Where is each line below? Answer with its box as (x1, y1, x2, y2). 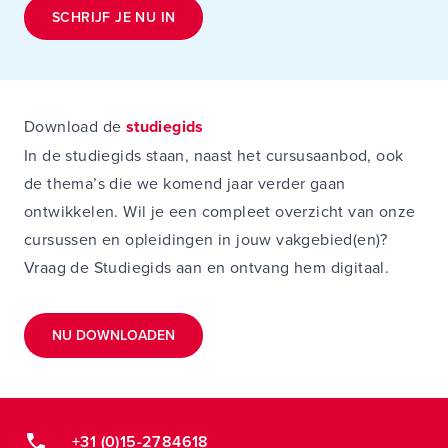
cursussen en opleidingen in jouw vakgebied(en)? (24, 227, 388, 250)
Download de (24, 114, 126, 137)
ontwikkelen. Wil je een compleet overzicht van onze (24, 199, 416, 222)
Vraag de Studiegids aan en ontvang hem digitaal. (24, 255, 390, 278)
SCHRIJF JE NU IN (52, 6, 176, 27)
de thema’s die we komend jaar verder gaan (24, 171, 346, 194)
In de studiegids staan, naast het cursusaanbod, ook (24, 143, 404, 166)
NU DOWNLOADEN (52, 324, 175, 345)
